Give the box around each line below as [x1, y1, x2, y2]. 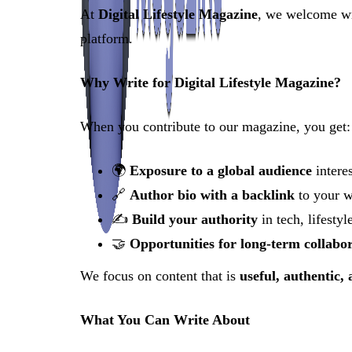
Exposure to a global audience [130, 163, 312, 178]
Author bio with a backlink [130, 187, 295, 203]
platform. [80, 31, 133, 46]
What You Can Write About [80, 312, 250, 328]
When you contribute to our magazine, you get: [80, 119, 350, 134]
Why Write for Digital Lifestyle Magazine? [80, 75, 341, 90]
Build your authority [132, 211, 258, 227]
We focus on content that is [80, 268, 240, 284]
